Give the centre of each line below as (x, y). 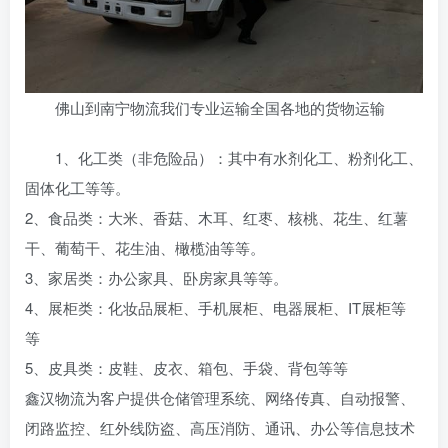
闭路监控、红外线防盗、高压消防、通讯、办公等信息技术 (220, 427)
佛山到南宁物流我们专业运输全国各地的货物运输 (220, 107)
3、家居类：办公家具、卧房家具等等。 (158, 277)
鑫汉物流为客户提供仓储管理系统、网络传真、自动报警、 (220, 397)
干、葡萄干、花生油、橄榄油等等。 (147, 247)
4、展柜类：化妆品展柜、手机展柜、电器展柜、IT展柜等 (215, 307)
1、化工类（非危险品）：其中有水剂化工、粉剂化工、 (239, 157)
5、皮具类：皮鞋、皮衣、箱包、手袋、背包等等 (188, 367)
